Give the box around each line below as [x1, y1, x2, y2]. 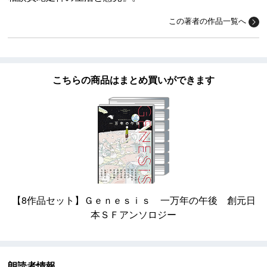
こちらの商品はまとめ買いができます [52, 73, 215, 87]
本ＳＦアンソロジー [91, 207, 176, 222]
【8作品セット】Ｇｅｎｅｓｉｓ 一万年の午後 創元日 [11, 193, 256, 207]
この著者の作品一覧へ [168, 15, 246, 27]
